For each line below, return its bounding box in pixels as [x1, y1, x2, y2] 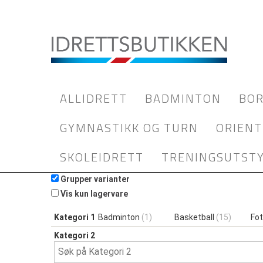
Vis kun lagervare [60, 189, 128, 198]
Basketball [174, 213, 216, 222]
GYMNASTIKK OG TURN [60, 119, 198, 137]
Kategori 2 [54, 231, 95, 240]
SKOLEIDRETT [60, 148, 144, 166]
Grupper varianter [60, 174, 130, 184]
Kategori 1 [54, 213, 95, 222]
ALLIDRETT [60, 89, 127, 107]
